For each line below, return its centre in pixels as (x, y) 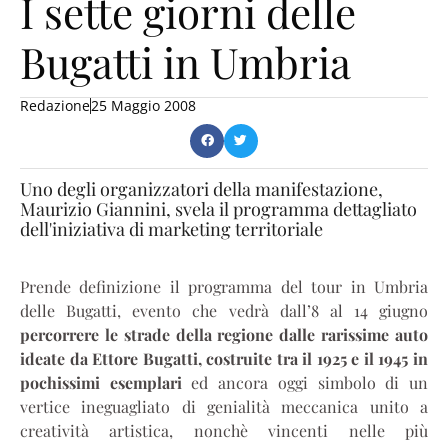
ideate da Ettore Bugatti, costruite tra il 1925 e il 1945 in (224, 359)
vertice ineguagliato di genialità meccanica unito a (224, 407)
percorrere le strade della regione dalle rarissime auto (224, 335)
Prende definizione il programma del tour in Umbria (224, 287)
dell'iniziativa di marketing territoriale (171, 229)
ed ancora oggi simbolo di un (310, 383)
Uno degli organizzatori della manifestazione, (201, 189)
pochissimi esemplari (106, 383)
